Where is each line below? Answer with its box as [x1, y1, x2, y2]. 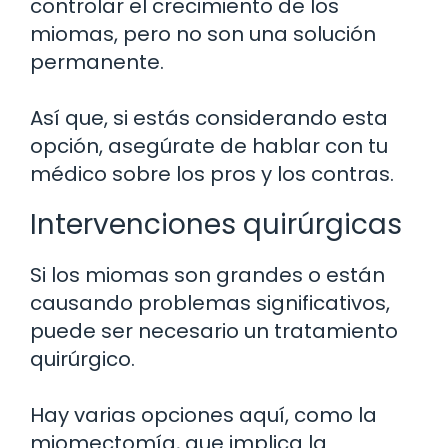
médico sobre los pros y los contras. [30, 159, 394, 188]
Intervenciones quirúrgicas [30, 204, 402, 244]
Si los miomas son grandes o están [30, 260, 385, 289]
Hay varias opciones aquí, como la [30, 400, 377, 429]
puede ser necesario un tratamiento [30, 316, 398, 345]
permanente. [30, 47, 164, 76]
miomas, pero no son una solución [30, 19, 376, 48]
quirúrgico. [30, 344, 135, 373]
